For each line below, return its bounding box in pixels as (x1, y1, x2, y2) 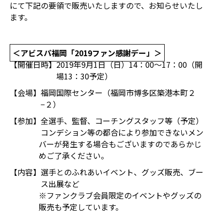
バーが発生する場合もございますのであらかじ (39, 138, 201, 150)
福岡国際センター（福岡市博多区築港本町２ (41, 87, 196, 98)
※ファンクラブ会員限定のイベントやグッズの (39, 189, 201, 201)
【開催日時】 (10, 59, 56, 70)
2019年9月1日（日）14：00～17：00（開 (56, 59, 202, 70)
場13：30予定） (56, 70, 112, 82)
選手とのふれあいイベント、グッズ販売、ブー (41, 166, 203, 178)
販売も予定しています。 (39, 201, 123, 213)
